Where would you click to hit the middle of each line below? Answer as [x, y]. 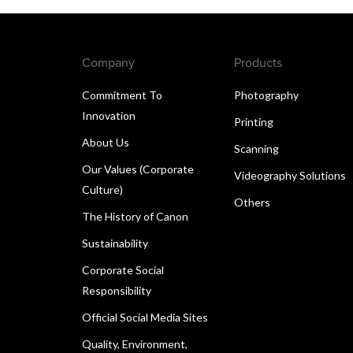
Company [108, 62]
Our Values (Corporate [138, 169]
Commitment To [122, 95]
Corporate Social [123, 269]
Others [253, 202]
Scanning [257, 148]
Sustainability [115, 243]
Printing [254, 121]
